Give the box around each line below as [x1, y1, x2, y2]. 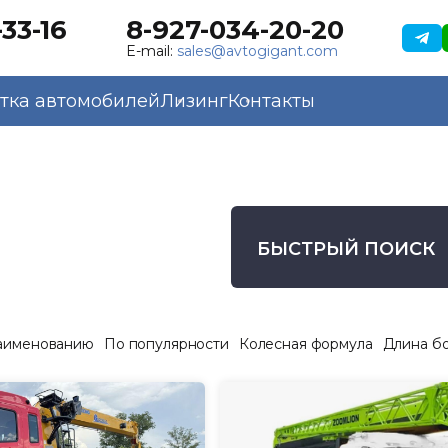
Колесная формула [238, 335, 373, 353]
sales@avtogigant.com [176, 42, 338, 60]
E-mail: [125, 42, 177, 60]
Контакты [228, 90, 315, 112]
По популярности [103, 335, 229, 353]
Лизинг [160, 90, 228, 112]
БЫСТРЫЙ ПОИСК [257, 238, 435, 260]
